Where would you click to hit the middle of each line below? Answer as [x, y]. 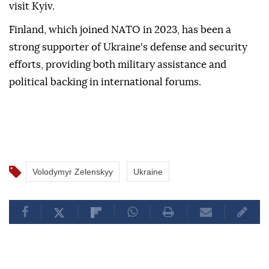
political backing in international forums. [105, 82]
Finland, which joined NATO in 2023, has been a [120, 30]
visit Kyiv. [32, 7]
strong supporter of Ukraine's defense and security [128, 47]
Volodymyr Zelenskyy [73, 172]
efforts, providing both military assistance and [118, 65]
